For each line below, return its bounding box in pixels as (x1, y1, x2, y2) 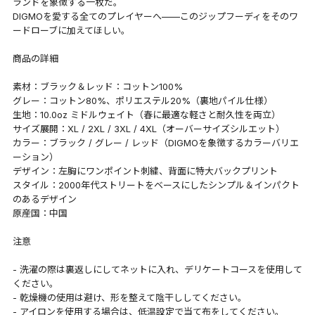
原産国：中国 (12, 207, 67, 219)
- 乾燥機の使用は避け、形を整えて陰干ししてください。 (12, 291, 247, 303)
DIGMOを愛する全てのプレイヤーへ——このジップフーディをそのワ (12, 10, 298, 22)
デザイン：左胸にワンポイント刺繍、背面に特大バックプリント (12, 165, 278, 176)
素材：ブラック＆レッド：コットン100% (12, 80, 183, 92)
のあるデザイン (12, 193, 77, 205)
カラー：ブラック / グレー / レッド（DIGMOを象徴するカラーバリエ (12, 136, 299, 148)
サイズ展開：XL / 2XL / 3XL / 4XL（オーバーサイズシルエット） (12, 122, 285, 134)
